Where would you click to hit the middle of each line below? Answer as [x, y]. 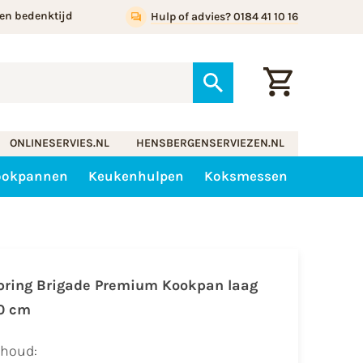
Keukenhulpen [137, 176]
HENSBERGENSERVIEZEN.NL [211, 143]
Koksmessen [246, 176]
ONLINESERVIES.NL [59, 143]
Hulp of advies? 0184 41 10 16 [224, 17]
